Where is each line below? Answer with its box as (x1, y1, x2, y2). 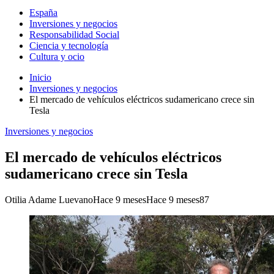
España (29, 7, 57, 18)
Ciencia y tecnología (29, 40, 108, 51)
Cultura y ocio (29, 51, 84, 62)
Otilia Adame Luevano (5, 194, 93, 205)
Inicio (29, 72, 51, 83)
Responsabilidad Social (29, 29, 119, 40)
